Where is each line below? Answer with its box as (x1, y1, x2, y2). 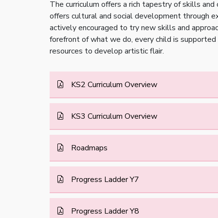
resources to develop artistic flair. (50, 46, 164, 56)
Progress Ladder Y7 (69, 174, 139, 185)
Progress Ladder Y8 (69, 206, 139, 217)
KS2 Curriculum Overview (69, 79, 157, 90)
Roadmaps (69, 143, 108, 153)
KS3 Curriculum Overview (69, 111, 157, 122)
